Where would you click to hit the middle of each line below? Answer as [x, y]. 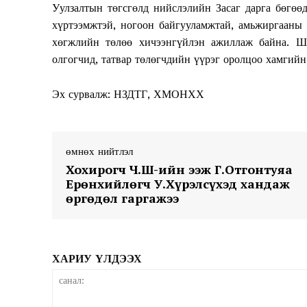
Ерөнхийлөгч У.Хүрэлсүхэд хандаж [178, 184]
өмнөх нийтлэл [99, 152]
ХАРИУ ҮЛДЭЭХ [97, 259]
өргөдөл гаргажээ [122, 198]
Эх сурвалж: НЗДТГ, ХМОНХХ [128, 95]
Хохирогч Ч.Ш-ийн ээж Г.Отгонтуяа [179, 170]
